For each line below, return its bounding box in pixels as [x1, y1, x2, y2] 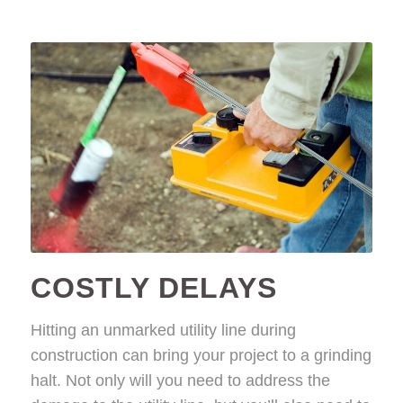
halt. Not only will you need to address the [30, 372, 330, 390]
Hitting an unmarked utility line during [30, 321, 296, 340]
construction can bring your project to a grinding [30, 346, 372, 365]
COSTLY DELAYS [30, 272, 277, 305]
